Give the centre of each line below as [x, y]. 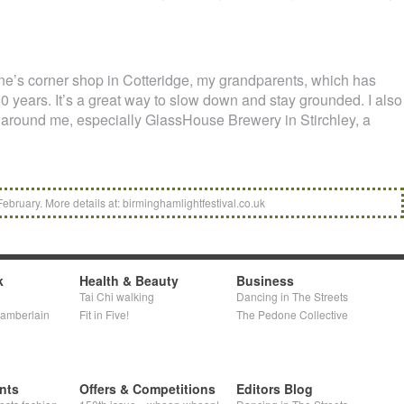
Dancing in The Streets [292, 297]
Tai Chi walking [117, 297]
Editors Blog [275, 389]
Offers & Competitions [147, 389]
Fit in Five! [104, 315]
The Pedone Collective [292, 315]
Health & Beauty [129, 281]
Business [265, 281]
